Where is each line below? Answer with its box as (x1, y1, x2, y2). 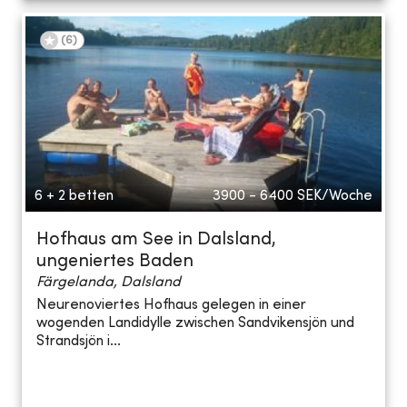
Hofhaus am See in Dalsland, (36, 231, 276, 249)
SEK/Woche (297, 188, 372, 203)
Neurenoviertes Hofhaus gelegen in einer (36, 298, 306, 313)
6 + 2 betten (35, 188, 114, 203)
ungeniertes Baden (36, 253, 194, 271)
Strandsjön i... (36, 334, 121, 350)
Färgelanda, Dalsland (36, 274, 181, 290)
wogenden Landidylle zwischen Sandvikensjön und (36, 316, 354, 332)
